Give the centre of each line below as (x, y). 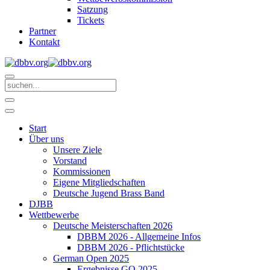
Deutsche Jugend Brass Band (109, 193)
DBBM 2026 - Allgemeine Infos (139, 237)
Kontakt (44, 42)
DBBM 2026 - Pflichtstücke (131, 247)
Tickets (91, 20)
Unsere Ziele (77, 150)
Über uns (46, 139)
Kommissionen (82, 171)
